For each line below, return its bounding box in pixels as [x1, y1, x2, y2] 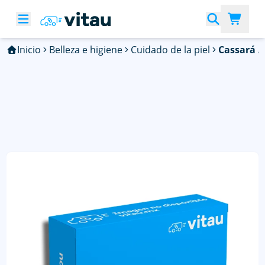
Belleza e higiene [49, 43, 122, 56]
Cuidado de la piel [130, 43, 210, 56]
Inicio [17, 43, 41, 56]
